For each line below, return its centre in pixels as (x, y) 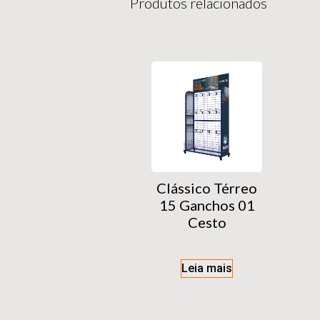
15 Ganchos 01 (207, 205)
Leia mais (207, 269)
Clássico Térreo (207, 188)
